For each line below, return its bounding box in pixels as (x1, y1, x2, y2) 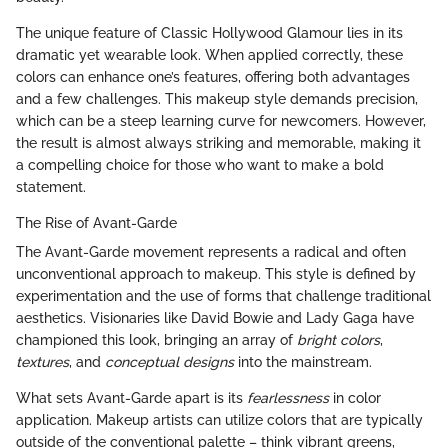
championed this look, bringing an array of (16, 331, 297, 348)
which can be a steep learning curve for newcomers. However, (16, 112, 426, 129)
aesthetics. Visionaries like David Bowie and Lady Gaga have (16, 309, 414, 326)
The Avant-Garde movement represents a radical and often (16, 243, 406, 260)
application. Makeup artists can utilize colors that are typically (16, 411, 423, 428)
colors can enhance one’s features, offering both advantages (16, 68, 410, 85)
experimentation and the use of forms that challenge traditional (16, 287, 431, 304)
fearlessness (247, 389, 329, 406)
